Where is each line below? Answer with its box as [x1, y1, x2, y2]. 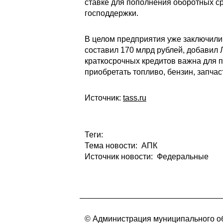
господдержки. [85, 9, 138, 17]
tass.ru [123, 94, 146, 102]
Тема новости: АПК [85, 141, 157, 150]
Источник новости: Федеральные [85, 152, 209, 161]
